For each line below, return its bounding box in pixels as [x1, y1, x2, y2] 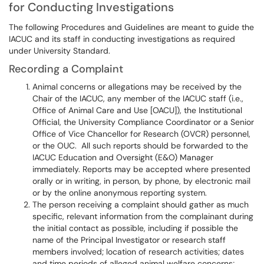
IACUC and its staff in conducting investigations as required [9, 34, 235, 44]
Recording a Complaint [9, 62, 123, 76]
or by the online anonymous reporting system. [32, 187, 209, 198]
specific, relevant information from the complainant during [32, 211, 253, 222]
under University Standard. [9, 45, 110, 56]
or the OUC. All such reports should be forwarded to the [32, 140, 248, 151]
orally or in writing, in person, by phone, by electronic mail [32, 176, 250, 186]
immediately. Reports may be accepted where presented [32, 164, 250, 174]
